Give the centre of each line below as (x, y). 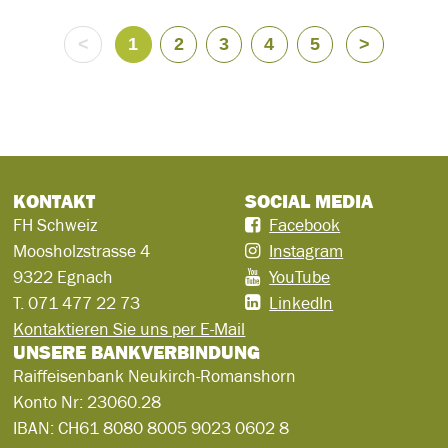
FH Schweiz (55, 225)
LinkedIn (301, 303)
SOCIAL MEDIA (309, 201)
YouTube (300, 277)
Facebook (305, 225)
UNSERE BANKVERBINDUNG (137, 352)
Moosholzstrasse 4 (82, 251)
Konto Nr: (50, 402)
